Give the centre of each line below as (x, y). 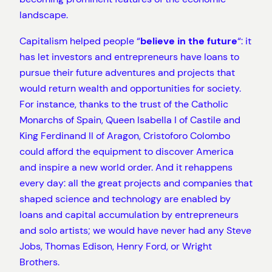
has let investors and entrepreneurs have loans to (129, 56)
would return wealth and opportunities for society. (130, 88)
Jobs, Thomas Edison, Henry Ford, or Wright (116, 246)
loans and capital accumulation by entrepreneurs (129, 214)
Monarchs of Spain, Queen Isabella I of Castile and (130, 120)
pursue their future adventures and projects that (127, 72)
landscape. (44, 15)
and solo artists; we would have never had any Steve (135, 230)
